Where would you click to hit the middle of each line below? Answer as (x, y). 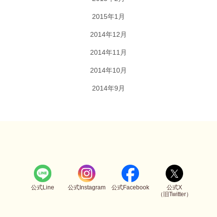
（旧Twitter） (174, 194)
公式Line (42, 188)
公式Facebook (131, 188)
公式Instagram (86, 188)
